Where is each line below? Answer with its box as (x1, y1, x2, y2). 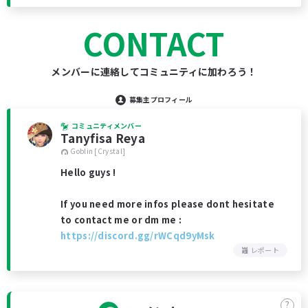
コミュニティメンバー (71, 120, 142, 131)
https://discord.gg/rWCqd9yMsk (60, 228, 215, 242)
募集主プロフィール (129, 94, 193, 104)
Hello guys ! (60, 165, 116, 179)
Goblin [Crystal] (70, 146, 126, 156)
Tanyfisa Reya (60, 129, 145, 146)
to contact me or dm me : (60, 212, 182, 226)
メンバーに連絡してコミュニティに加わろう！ (51, 65, 257, 78)
